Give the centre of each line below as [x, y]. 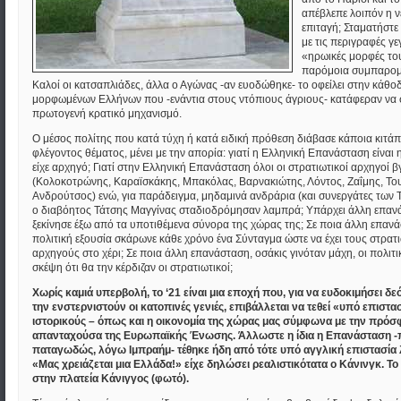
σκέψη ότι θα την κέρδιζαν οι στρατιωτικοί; [132, 267]
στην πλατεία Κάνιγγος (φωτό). [111, 378]
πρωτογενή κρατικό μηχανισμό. [107, 113]
